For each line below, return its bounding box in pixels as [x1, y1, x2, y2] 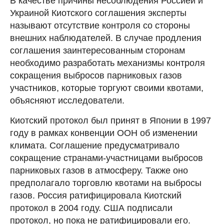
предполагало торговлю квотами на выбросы [10, 177, 201, 188]
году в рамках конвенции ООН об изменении [10, 127, 197, 138]
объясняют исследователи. [10, 95, 124, 105]
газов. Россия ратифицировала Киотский [10, 190, 181, 200]
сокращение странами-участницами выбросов [10, 152, 203, 163]
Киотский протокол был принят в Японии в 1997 [10, 115, 211, 125]
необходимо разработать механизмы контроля [10, 57, 205, 68]
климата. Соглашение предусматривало [10, 140, 179, 150]
